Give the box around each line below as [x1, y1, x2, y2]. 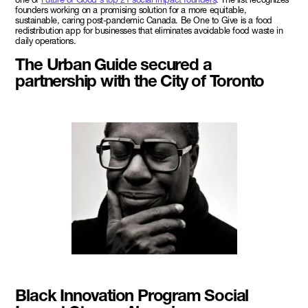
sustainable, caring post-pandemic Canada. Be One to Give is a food [15, 14, 272, 25]
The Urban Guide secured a [15, 54, 212, 74]
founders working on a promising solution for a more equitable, [15, 4, 247, 15]
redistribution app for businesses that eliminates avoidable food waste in [15, 25, 283, 36]
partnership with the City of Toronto [15, 70, 265, 91]
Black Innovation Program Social [15, 285, 249, 305]
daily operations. [15, 35, 76, 46]
